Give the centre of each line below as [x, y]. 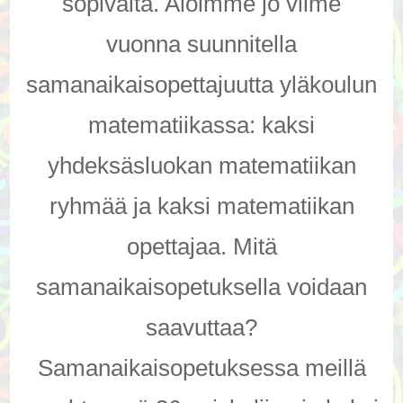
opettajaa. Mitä [201, 246]
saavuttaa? [201, 327]
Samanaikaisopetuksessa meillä [201, 368]
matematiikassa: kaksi [201, 125]
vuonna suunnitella [201, 44]
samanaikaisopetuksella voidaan [201, 287]
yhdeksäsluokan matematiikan [201, 166]
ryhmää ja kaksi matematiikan [201, 206]
